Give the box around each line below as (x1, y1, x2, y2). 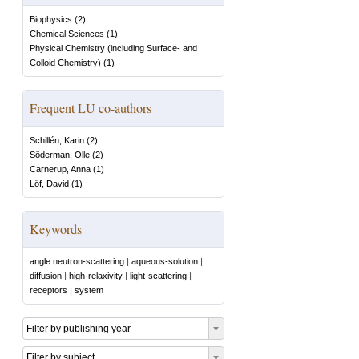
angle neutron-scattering (30, 256, 124, 266)
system (75, 285, 103, 295)
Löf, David (30, 179, 69, 188)
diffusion (30, 271, 62, 280)
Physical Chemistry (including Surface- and (30, 43, 197, 53)
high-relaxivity (69, 271, 123, 280)
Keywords (30, 220, 82, 237)
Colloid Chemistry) (30, 58, 101, 67)
